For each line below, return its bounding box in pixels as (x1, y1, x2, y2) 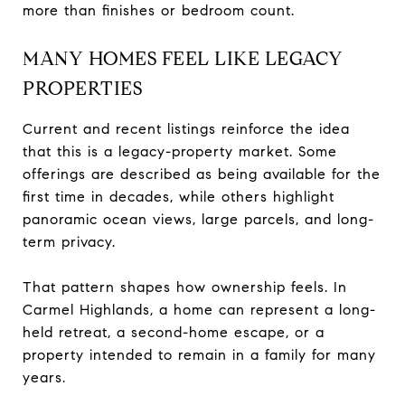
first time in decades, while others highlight (23, 187, 334, 205)
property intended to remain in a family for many (23, 345, 376, 363)
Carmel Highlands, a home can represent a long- (23, 300, 376, 318)
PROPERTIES (23, 76, 142, 100)
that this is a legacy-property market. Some (23, 142, 337, 160)
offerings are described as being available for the (23, 165, 381, 183)
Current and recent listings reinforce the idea (23, 119, 350, 137)
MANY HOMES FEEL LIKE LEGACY (23, 46, 344, 71)
